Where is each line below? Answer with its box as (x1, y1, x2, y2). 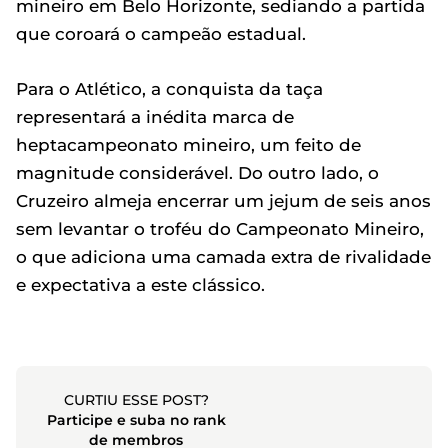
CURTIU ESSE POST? (63, 390, 209, 409)
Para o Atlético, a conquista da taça (16, 78, 323, 99)
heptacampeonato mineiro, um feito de (16, 134, 361, 155)
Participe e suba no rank (46, 410, 226, 429)
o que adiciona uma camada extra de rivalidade (16, 246, 431, 267)
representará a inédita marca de (16, 106, 294, 127)
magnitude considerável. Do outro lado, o (16, 162, 379, 183)
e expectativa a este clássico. (16, 274, 265, 295)
